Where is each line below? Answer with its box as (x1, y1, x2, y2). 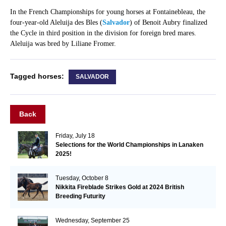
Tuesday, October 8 (55, 175, 108, 182)
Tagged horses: (10, 72, 66, 81)
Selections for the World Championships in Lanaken (55, 141, 203, 149)
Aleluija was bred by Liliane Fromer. (10, 40, 118, 48)
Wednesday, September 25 (55, 217, 130, 224)
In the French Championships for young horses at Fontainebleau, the (10, 8, 205, 16)
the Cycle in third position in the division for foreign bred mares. (10, 29, 196, 37)
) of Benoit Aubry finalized (129, 19, 207, 27)
